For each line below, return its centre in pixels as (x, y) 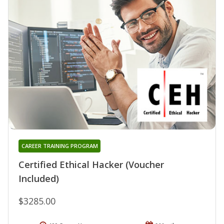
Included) (39, 178)
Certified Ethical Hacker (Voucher (91, 164)
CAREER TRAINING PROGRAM (59, 145)
